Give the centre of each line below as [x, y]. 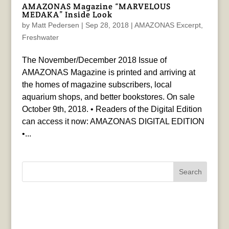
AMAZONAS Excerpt [167, 25]
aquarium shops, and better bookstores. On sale [108, 97]
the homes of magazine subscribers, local [97, 85]
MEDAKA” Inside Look [67, 15]
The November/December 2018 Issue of [94, 60]
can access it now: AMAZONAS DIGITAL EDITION [113, 122]
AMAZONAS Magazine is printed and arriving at [108, 73]
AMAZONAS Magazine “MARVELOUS [96, 7]
